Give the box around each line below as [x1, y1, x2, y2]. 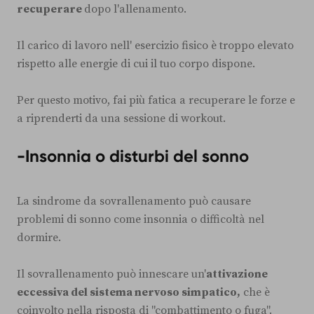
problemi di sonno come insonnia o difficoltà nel [17, 212, 264, 226]
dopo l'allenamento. [84, 1, 186, 16]
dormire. [17, 230, 61, 245]
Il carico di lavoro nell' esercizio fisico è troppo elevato [17, 38, 294, 53]
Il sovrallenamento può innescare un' [17, 266, 206, 281]
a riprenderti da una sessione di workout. [17, 111, 226, 125]
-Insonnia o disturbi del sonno [17, 145, 249, 166]
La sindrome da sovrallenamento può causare [17, 193, 251, 208]
